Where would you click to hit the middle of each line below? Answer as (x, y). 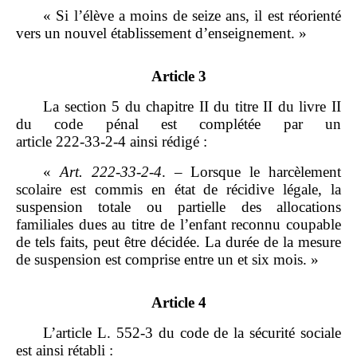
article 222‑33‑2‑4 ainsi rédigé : (112, 142)
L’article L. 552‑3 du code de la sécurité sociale (192, 333)
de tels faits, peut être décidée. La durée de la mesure (178, 242)
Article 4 (178, 303)
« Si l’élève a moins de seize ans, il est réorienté (192, 16)
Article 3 (178, 76)
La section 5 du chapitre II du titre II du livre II (192, 107)
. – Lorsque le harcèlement (251, 172)
